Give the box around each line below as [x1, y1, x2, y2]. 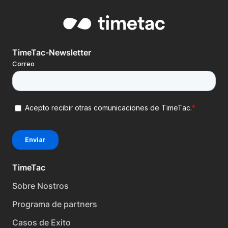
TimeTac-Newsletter [12, 47, 91, 58]
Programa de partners [12, 199, 97, 210]
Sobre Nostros [12, 181, 69, 191]
